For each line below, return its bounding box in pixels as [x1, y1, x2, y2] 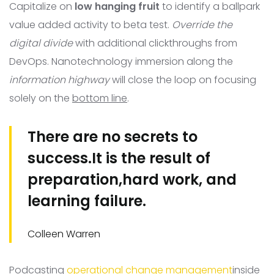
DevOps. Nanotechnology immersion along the [9, 54, 233, 68]
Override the [172, 17, 232, 32]
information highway [9, 72, 109, 87]
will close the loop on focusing [109, 72, 256, 87]
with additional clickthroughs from [73, 35, 237, 50]
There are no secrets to [28, 126, 198, 147]
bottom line [72, 91, 127, 105]
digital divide [9, 35, 73, 50]
